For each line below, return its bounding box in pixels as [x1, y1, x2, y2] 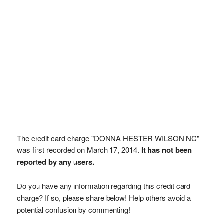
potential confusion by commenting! [16, 204, 130, 215]
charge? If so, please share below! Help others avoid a [16, 192, 191, 203]
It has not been [141, 145, 192, 155]
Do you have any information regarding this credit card [16, 181, 190, 191]
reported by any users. [16, 156, 94, 167]
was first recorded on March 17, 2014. [16, 145, 141, 155]
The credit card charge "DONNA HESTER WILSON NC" [16, 133, 199, 143]
